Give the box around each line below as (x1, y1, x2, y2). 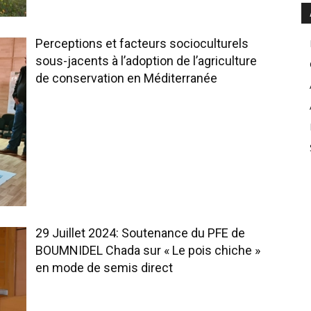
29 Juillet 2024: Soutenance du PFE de (35, 226, 245, 241)
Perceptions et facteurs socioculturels (35, 35, 249, 51)
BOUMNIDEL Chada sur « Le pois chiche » (35, 243, 260, 258)
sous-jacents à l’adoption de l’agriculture (35, 53, 257, 68)
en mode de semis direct (35, 260, 173, 276)
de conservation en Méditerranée (35, 70, 217, 85)
